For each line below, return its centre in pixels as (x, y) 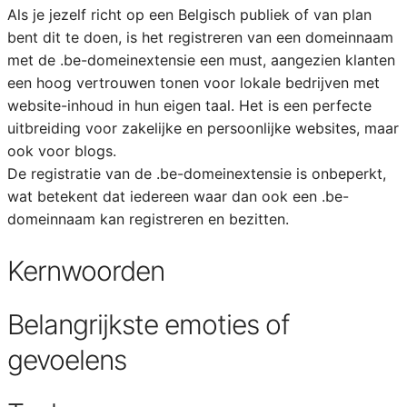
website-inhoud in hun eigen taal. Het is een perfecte (189, 105)
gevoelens (66, 360)
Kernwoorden (85, 271)
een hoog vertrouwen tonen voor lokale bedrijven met (193, 83)
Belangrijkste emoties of (148, 324)
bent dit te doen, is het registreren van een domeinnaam (200, 37)
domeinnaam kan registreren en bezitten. (148, 219)
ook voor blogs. (61, 151)
